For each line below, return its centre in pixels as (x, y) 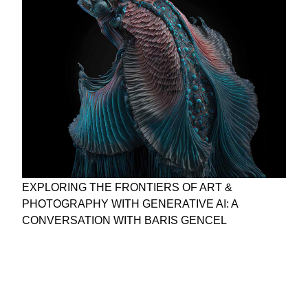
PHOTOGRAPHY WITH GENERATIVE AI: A (130, 203)
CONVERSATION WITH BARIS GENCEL (124, 220)
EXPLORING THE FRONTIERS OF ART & (127, 187)
